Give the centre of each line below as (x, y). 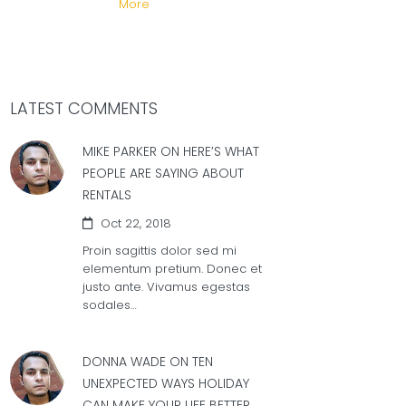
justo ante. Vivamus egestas (166, 287)
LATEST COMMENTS (84, 108)
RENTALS (107, 195)
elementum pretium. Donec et (172, 269)
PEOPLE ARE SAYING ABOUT (163, 173)
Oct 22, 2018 (134, 223)
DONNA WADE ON (135, 362)
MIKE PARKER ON (131, 151)
